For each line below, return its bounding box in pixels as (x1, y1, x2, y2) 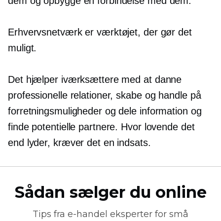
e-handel (68, 209, 108, 220)
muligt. (8, 42, 37, 53)
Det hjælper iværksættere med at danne (8, 74, 182, 85)
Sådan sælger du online (14, 183, 207, 202)
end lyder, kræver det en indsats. (8, 137, 151, 148)
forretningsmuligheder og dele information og (8, 106, 202, 116)
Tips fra (33, 209, 68, 220)
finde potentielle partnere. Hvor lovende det (8, 121, 195, 132)
